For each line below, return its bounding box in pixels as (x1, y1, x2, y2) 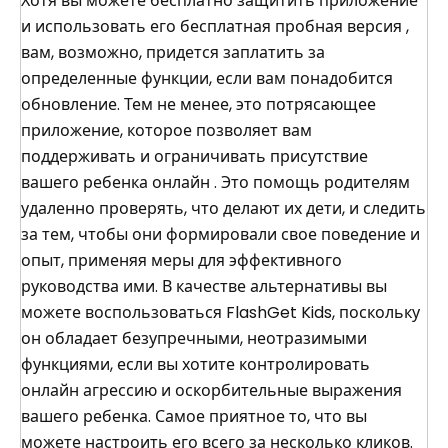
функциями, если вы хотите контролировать (21, 353, 370, 376)
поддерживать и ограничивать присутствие (21, 145, 368, 168)
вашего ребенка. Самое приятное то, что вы (21, 405, 367, 428)
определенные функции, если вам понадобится (21, 67, 393, 90)
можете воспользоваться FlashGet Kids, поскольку (21, 301, 420, 324)
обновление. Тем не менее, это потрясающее (21, 93, 376, 116)
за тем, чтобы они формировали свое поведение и (21, 223, 420, 246)
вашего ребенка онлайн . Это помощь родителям (21, 171, 410, 194)
